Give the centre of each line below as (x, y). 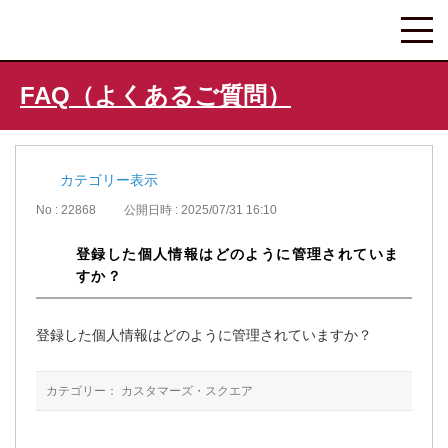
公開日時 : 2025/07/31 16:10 (200, 210)
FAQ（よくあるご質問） (155, 95)
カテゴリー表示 (109, 180)
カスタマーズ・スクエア (187, 391)
